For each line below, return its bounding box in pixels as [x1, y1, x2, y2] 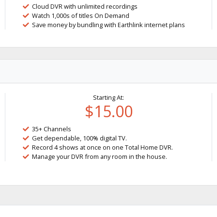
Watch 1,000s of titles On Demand [32, 11, 130, 20]
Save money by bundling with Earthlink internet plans [32, 20, 186, 29]
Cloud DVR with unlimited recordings [32, 2, 138, 11]
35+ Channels [32, 124, 72, 133]
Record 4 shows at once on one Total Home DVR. [32, 143, 173, 152]
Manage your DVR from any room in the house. [32, 152, 168, 161]
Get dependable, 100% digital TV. [32, 134, 127, 142]
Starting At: [93, 93, 124, 102]
